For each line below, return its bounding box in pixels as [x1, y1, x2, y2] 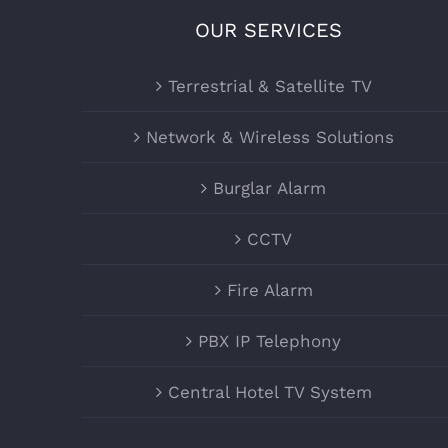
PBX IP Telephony [198, 330, 342, 351]
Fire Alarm [226, 279, 313, 300]
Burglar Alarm [213, 177, 327, 198]
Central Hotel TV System [167, 381, 372, 402]
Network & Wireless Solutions [145, 126, 394, 147]
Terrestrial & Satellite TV [167, 75, 372, 96]
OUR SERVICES [195, 17, 343, 42]
